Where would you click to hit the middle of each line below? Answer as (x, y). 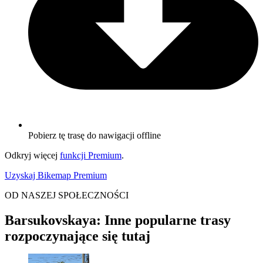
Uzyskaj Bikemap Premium (56, 176)
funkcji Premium (91, 156)
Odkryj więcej (32, 156)
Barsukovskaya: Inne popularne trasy (118, 220)
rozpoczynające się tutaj (77, 236)
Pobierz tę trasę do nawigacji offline (95, 136)
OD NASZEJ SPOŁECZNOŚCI (67, 195)
